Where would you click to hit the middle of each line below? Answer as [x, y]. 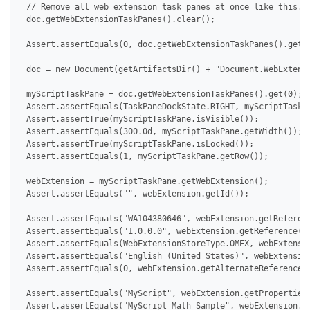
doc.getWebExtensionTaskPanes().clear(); [118, 20]
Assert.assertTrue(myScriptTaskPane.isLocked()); [138, 144]
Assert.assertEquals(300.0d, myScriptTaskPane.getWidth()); [162, 132]
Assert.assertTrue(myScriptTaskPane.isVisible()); [140, 119]
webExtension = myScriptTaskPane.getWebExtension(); [145, 182]
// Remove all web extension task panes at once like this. [162, 7]
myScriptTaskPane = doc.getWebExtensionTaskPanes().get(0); [162, 94]
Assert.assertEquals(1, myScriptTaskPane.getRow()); [145, 157]
